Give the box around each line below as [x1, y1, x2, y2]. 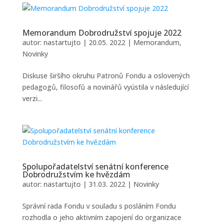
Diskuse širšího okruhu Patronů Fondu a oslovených [22, 71, 190, 80]
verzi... [22, 94, 42, 103]
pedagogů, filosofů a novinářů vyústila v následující [22, 82, 189, 92]
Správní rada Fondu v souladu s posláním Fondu [22, 201, 176, 211]
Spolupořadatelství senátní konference [22, 161, 168, 172]
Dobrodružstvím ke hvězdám [22, 169, 130, 180]
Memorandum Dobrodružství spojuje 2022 [22, 27, 181, 38]
